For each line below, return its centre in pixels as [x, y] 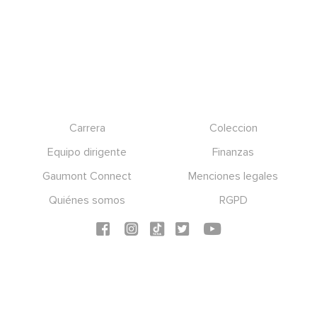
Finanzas [234, 152]
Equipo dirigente [87, 152]
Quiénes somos [87, 200]
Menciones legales [234, 176]
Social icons [116, 220]
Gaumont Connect [87, 176]
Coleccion [233, 128]
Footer [27, 124]
